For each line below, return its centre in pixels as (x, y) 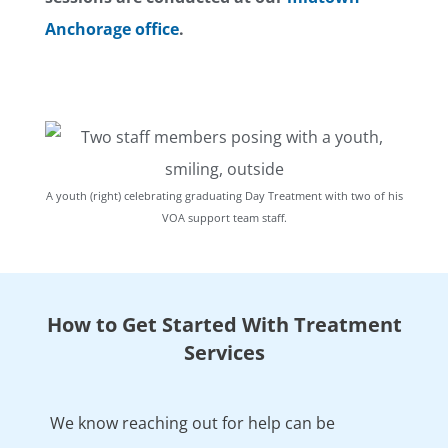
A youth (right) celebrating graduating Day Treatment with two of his (224, 195)
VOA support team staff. (224, 217)
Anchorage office (112, 28)
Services (224, 352)
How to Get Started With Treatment (224, 324)
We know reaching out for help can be (192, 422)
